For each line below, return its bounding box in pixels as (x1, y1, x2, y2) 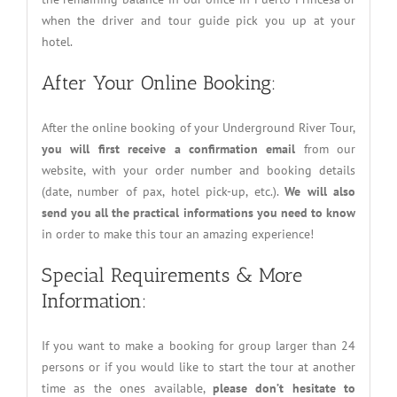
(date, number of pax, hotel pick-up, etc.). (41, 183, 285, 199)
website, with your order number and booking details (41, 161, 356, 178)
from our (295, 140, 356, 157)
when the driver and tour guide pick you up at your (41, 12, 356, 28)
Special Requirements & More (41, 262, 302, 287)
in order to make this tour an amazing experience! (41, 225, 314, 242)
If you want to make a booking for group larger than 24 (41, 337, 356, 354)
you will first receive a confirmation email (41, 140, 296, 157)
